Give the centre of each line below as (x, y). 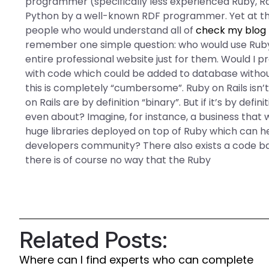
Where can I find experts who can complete (136, 260)
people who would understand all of (111, 30)
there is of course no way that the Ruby (118, 160)
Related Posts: (93, 240)
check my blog (231, 30)
